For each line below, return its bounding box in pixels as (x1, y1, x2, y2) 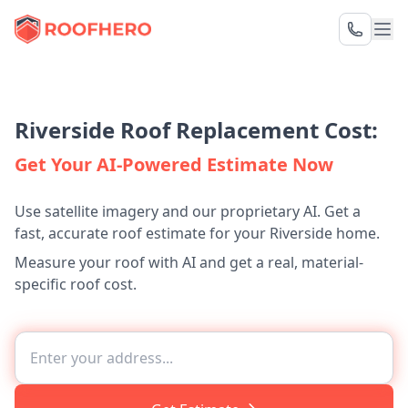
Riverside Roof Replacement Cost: (15, 115, 378, 145)
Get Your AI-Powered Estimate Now (15, 152, 333, 177)
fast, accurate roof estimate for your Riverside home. (15, 223, 380, 243)
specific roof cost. (15, 274, 137, 294)
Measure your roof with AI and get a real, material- (15, 252, 363, 272)
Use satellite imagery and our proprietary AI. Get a (15, 201, 361, 221)
